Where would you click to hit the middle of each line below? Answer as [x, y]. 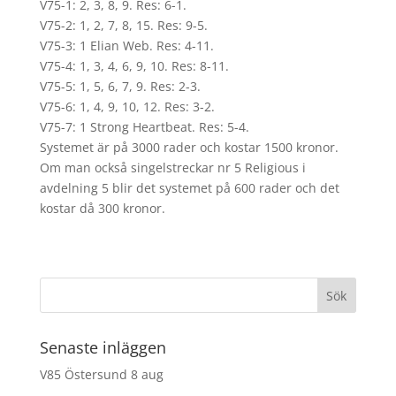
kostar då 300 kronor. [102, 208]
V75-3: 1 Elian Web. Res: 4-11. [126, 46]
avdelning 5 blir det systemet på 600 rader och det [189, 188]
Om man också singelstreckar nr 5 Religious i [172, 168]
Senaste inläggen [103, 347]
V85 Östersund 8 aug [101, 374]
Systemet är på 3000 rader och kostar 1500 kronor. [189, 147]
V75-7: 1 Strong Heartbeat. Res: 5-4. [144, 127]
